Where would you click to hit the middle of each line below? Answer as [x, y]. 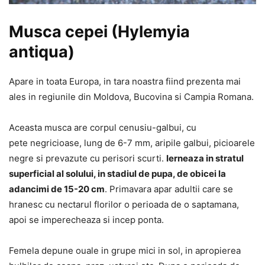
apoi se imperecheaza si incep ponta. [86, 220]
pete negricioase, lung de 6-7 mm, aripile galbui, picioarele [132, 143]
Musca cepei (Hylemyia [99, 32]
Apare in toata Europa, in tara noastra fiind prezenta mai [125, 82]
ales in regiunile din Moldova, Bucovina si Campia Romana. [131, 97]
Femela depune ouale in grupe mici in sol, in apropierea [125, 251]
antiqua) [42, 52]
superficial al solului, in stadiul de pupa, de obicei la [117, 174]
